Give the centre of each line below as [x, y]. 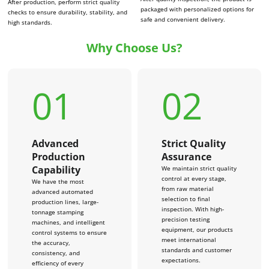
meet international [189, 239]
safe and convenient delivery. [183, 20]
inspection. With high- [192, 209]
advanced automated [63, 191]
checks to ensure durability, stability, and [68, 12]
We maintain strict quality [199, 168]
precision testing [185, 219]
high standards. [30, 22]
